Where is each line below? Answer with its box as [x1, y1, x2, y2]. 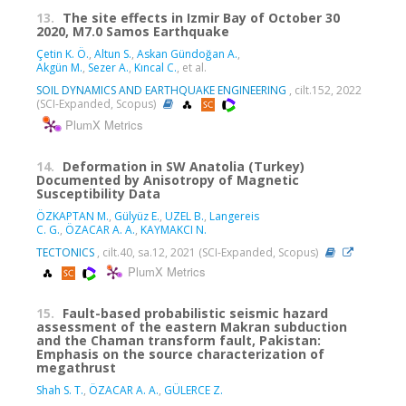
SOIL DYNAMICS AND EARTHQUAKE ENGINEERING [36, 82, 286, 99]
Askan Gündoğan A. [137, 46, 237, 63]
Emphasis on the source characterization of [36, 344, 324, 362]
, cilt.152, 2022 [286, 82, 362, 99]
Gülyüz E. [114, 208, 159, 224]
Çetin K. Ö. [36, 46, 89, 63]
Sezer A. [88, 60, 129, 76]
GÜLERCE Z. [164, 382, 223, 398]
